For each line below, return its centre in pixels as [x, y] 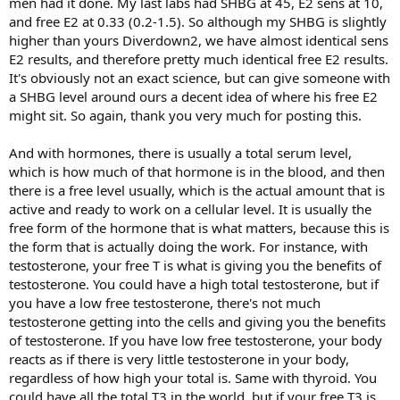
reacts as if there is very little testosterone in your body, [179, 359]
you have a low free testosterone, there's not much [165, 303]
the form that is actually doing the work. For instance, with [188, 247]
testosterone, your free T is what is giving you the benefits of [195, 266]
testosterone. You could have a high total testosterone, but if [194, 284]
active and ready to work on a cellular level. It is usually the [190, 209]
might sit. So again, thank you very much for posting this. [185, 116]
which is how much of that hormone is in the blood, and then [197, 172]
